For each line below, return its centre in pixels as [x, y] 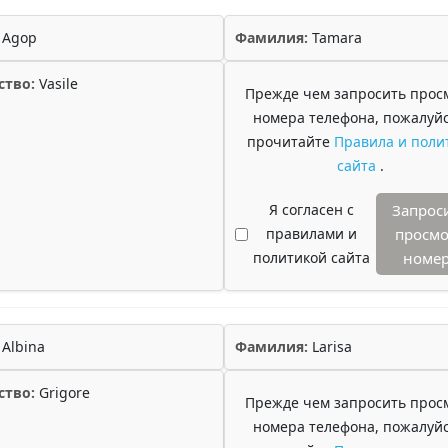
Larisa [330, 346]
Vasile [56, 83]
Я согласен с [311, 209]
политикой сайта [311, 257]
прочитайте [290, 141]
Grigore [62, 392]
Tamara [335, 37]
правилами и [311, 233]
